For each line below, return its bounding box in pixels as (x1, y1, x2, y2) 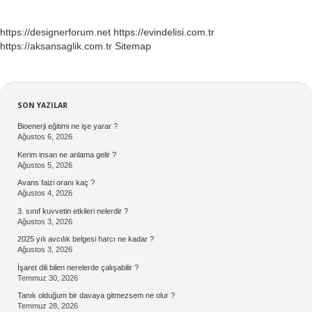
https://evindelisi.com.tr (114, 26, 214, 38)
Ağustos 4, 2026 (17, 189, 72, 198)
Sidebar (17, 97, 101, 129)
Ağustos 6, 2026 (17, 132, 72, 141)
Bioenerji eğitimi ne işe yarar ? (17, 122, 118, 131)
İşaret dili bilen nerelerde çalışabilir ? (17, 263, 139, 272)
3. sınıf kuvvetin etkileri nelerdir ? (17, 206, 128, 215)
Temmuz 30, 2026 (17, 273, 78, 282)
